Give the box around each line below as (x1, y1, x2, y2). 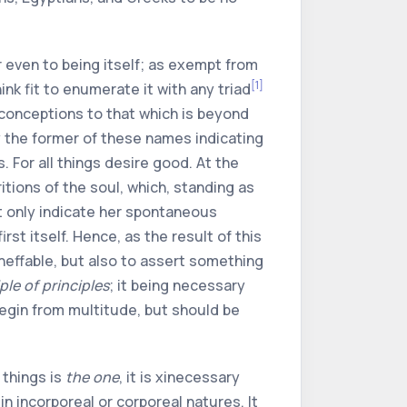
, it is (119, 367, 155, 387)
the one (65, 367, 119, 387)
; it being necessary (109, 275, 245, 295)
